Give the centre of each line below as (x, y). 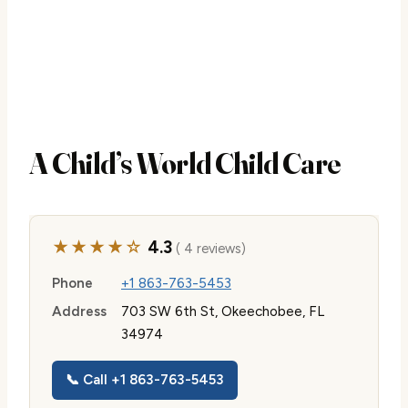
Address (79, 311)
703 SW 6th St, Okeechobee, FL (223, 311)
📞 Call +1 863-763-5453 (145, 379)
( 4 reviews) (209, 249)
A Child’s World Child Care (185, 163)
